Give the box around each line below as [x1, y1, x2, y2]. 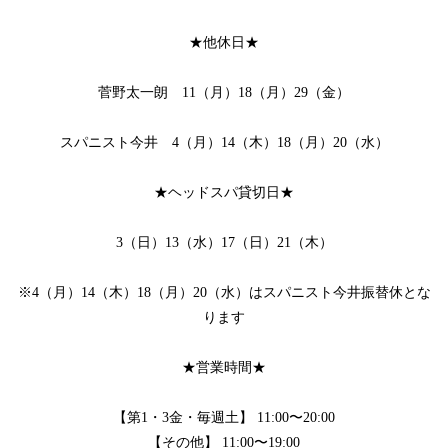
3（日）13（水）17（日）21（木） [115, 235, 333, 251]
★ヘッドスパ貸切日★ [154, 185, 294, 201]
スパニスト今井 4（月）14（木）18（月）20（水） [59, 135, 389, 151]
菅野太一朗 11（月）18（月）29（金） [98, 85, 350, 101]
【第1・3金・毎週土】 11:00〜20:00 [113, 410, 335, 426]
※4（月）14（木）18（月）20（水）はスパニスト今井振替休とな [17, 285, 431, 301]
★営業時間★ [182, 360, 266, 376]
